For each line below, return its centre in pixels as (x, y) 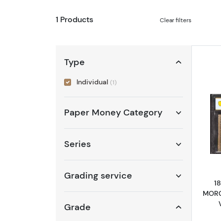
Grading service (98, 176)
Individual (93, 82)
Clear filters (176, 20)
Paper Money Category (113, 113)
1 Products (74, 19)
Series (77, 144)
